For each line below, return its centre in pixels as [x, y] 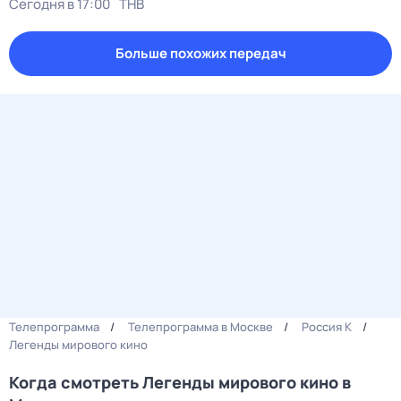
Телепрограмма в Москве [200, 327]
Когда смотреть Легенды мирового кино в [180, 382]
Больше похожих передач [200, 53]
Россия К [327, 327]
